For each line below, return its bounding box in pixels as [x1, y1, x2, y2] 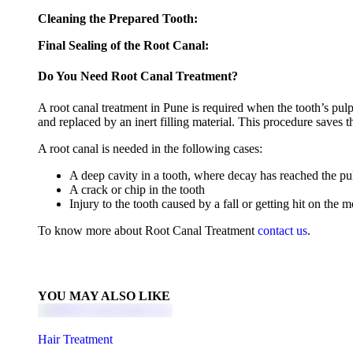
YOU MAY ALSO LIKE [38, 288, 170, 303]
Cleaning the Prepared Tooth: [38, 12, 198, 25]
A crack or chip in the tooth [69, 182, 205, 196]
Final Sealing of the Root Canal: [38, 39, 209, 52]
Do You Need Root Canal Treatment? [38, 69, 238, 84]
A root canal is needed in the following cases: [38, 141, 262, 155]
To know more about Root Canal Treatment [38, 223, 258, 237]
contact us [258, 223, 307, 237]
